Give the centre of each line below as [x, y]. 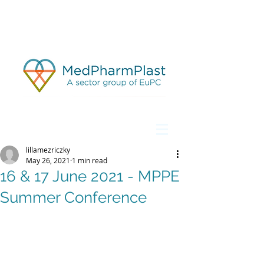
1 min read [90, 160]
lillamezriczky [48, 150]
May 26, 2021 [48, 160]
